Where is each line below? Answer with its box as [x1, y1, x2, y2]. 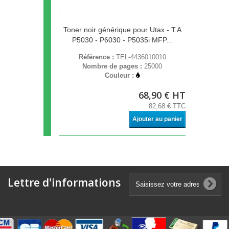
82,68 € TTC [149, 102, 186, 110]
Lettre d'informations [8, 175, 121, 190]
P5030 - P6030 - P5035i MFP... [72, 36, 172, 44]
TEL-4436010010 [116, 53, 166, 61]
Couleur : [105, 72, 136, 80]
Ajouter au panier [132, 116, 182, 123]
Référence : [78, 53, 116, 61]
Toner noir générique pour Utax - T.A [63, 26, 181, 34]
